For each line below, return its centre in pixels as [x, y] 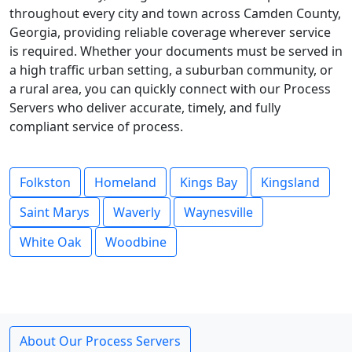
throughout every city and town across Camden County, [175, 13]
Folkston [45, 182]
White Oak [51, 242]
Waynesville [218, 212]
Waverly [137, 212]
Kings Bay [209, 182]
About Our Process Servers [100, 341]
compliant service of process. [96, 126]
